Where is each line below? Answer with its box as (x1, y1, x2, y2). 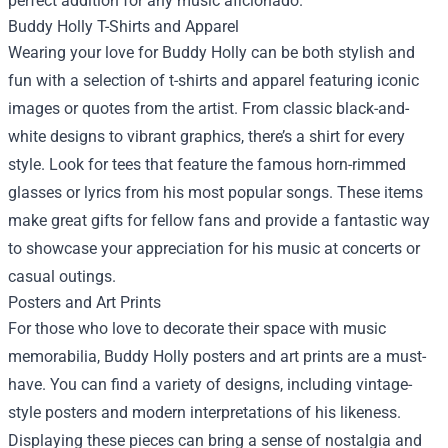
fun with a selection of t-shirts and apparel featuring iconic (8, 71, 419, 91)
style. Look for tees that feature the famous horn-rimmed (8, 155, 406, 175)
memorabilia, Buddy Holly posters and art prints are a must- (8, 347, 426, 367)
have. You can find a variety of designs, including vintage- (8, 375, 412, 395)
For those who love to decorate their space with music (8, 319, 386, 339)
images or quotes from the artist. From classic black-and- (8, 99, 409, 119)
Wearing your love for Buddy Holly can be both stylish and (8, 43, 415, 63)
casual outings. (8, 267, 116, 287)
